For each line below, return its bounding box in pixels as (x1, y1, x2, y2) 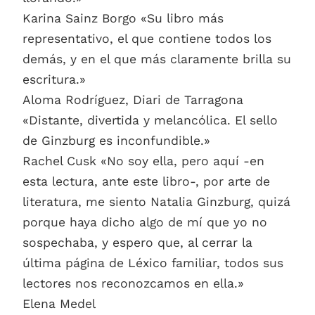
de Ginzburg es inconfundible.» (22, 134, 210, 148)
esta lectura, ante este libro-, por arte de (22, 174, 270, 189)
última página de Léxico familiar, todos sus (22, 256, 283, 271)
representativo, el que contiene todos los (22, 32, 271, 46)
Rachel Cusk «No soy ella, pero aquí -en (22, 154, 264, 169)
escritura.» (22, 72, 86, 87)
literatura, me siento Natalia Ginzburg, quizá (22, 195, 290, 210)
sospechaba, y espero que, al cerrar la (22, 236, 252, 250)
